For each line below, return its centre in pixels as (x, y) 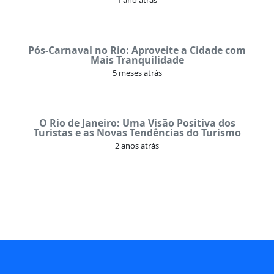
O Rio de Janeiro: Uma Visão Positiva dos (137, 123)
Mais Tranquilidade (137, 60)
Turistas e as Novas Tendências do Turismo (137, 132)
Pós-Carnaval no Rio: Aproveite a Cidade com (137, 50)
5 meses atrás (137, 72)
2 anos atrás (137, 145)
